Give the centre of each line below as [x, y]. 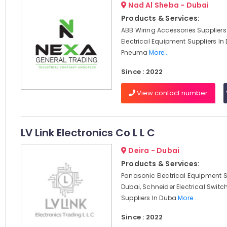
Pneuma [135, 52]
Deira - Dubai [153, 150]
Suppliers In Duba [149, 198]
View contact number [171, 93]
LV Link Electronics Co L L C [88, 133]
